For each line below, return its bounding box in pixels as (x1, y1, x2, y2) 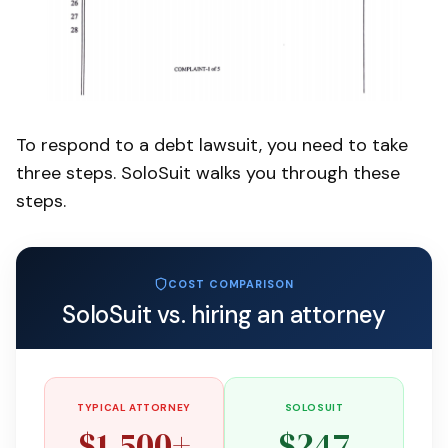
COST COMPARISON (168, 276, 294, 291)
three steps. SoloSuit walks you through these (16, 161, 400, 186)
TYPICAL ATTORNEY (77, 400, 191, 414)
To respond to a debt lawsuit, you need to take (16, 133, 408, 158)
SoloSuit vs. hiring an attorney (62, 298, 386, 330)
